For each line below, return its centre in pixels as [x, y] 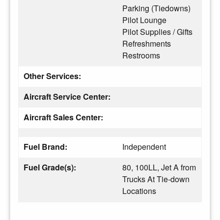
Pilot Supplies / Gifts [157, 31]
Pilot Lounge [144, 20]
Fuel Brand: [46, 146]
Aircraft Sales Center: [64, 117]
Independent [144, 146]
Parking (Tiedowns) [156, 8]
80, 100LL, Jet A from [159, 167]
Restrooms [141, 55]
